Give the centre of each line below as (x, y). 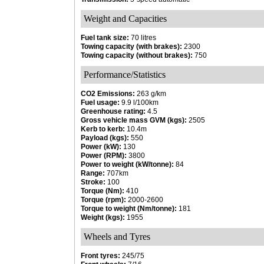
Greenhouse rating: (113, 111)
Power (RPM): (104, 156)
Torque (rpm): (103, 200)
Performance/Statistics (125, 75)
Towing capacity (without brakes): (137, 55)
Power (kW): (101, 147)
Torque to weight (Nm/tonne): (129, 209)
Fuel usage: (100, 103)
